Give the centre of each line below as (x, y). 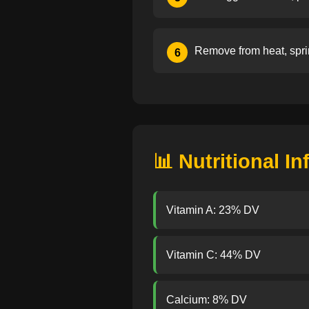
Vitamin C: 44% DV (213, 255)
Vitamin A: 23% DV (213, 210)
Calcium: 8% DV (207, 300)
